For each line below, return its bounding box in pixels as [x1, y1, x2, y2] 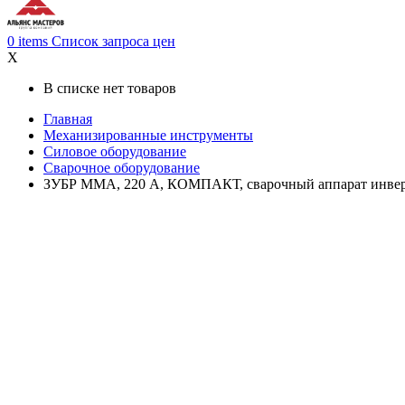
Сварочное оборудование [43, 160, 200, 176]
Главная [43, 111, 92, 127]
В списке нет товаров [43, 80, 176, 97]
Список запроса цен [52, 33, 175, 50]
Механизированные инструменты [43, 127, 253, 144]
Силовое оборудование [43, 144, 186, 160]
